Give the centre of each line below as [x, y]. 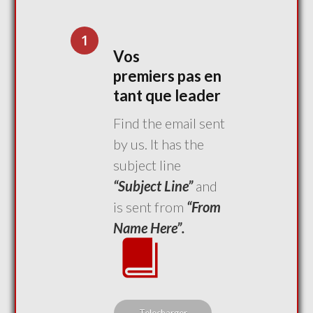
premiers [144, 76]
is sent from [150, 207]
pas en [199, 76]
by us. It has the [159, 144]
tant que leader [167, 95]
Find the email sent [169, 123]
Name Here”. [149, 228]
